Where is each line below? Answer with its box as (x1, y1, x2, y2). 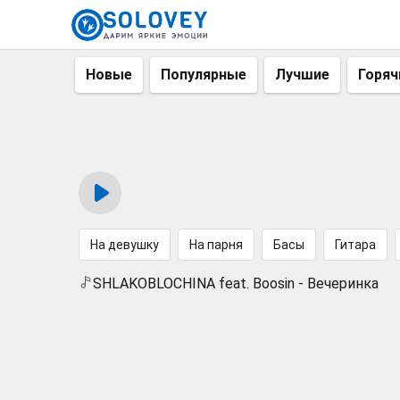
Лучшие (275, 66, 329, 83)
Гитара (335, 237, 376, 252)
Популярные (161, 66, 246, 83)
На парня (189, 237, 243, 252)
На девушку (90, 237, 159, 252)
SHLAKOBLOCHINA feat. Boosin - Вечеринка (93, 275, 379, 292)
